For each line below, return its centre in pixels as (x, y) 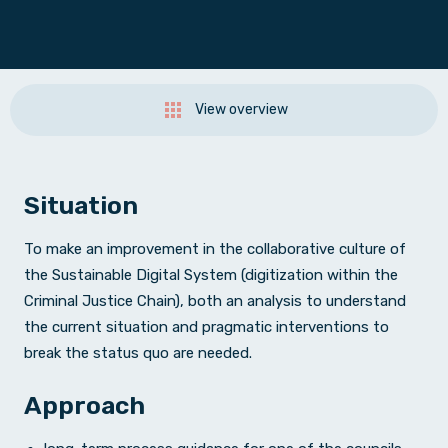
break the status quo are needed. (140, 353)
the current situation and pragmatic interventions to (206, 327)
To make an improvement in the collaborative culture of (215, 249)
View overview (241, 109)
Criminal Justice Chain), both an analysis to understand (215, 301)
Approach (84, 405)
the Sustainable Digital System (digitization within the (211, 275)
